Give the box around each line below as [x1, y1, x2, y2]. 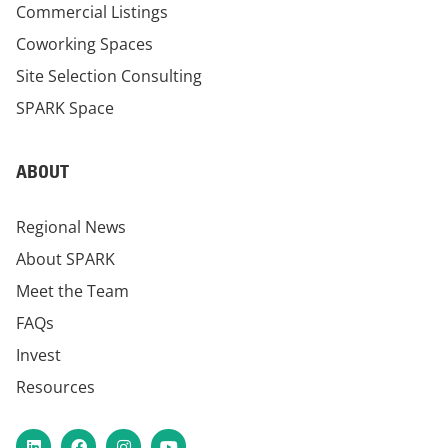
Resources [16, 376, 95, 399]
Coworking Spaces [16, 33, 153, 56]
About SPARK [16, 248, 115, 271]
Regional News [16, 216, 126, 239]
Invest [16, 344, 61, 367]
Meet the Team [16, 280, 129, 303]
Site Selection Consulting [16, 65, 202, 88]
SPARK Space [16, 97, 114, 120]
